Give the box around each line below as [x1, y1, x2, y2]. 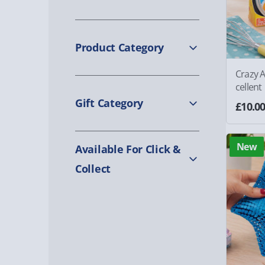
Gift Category [75, 96, 144, 110]
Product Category [75, 40, 164, 54]
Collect [75, 161, 111, 176]
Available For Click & [75, 141, 181, 156]
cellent [235, 80, 262, 94]
